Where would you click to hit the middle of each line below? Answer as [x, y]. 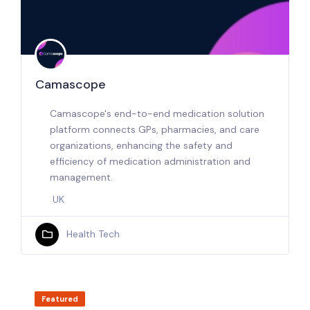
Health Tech [93, 234]
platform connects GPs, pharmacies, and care [155, 129]
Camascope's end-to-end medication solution [157, 113]
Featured [60, 299]
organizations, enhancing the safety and [141, 145]
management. [81, 177]
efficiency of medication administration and [150, 161]
